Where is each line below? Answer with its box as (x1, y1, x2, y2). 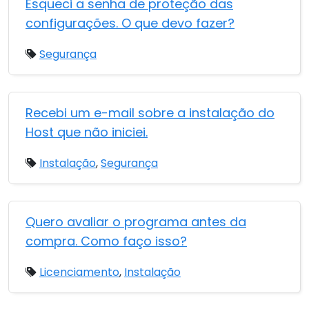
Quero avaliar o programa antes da (26, 213, 246, 230)
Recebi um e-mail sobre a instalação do (26, 104, 275, 121)
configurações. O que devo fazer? (26, 14, 235, 32)
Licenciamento (39, 264, 119, 280)
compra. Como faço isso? (26, 232, 187, 250)
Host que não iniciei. (26, 123, 148, 141)
